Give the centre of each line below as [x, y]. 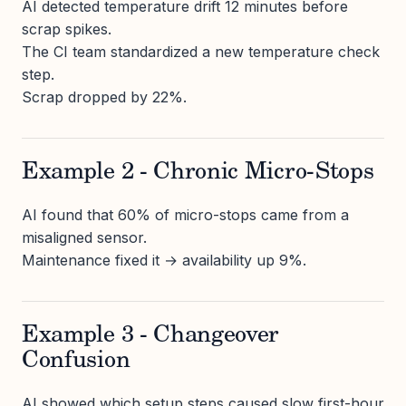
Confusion [76, 361]
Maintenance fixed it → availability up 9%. [164, 260]
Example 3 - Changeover [151, 336]
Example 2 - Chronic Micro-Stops [198, 173]
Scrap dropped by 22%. [104, 97]
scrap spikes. [67, 29]
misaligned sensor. [84, 237]
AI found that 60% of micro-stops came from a [185, 214]
